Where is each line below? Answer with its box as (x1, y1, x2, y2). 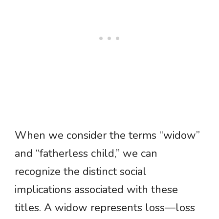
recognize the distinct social (15, 164, 147, 179)
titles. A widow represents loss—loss (15, 200, 195, 216)
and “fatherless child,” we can (15, 146, 157, 161)
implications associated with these (15, 182, 178, 197)
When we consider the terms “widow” (15, 128, 200, 143)
